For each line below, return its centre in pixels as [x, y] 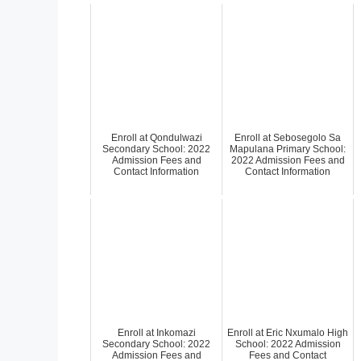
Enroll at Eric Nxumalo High [288, 332]
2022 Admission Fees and [288, 160]
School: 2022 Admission [288, 344]
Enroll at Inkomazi [156, 332]
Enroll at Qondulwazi [156, 137]
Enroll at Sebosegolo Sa [288, 137]
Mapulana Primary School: [288, 149]
